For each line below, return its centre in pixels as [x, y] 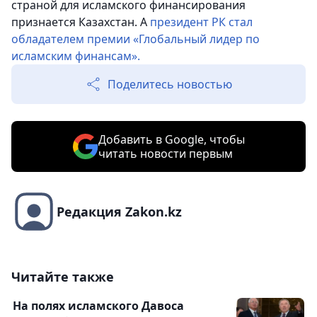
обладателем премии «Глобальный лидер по [136, 39]
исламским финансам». [76, 56]
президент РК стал [201, 22]
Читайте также [63, 277]
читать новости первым [165, 154]
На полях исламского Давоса [98, 306]
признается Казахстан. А [81, 22]
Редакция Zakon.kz [119, 212]
